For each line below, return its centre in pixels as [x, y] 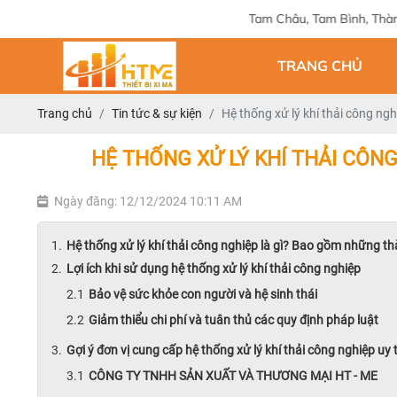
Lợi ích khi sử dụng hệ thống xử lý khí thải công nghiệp [214, 269]
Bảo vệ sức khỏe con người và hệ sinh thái [204, 294]
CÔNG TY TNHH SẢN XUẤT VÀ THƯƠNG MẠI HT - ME [233, 376]
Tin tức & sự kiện [157, 113]
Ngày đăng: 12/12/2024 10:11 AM [148, 201]
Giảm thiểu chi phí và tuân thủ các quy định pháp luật [234, 320]
